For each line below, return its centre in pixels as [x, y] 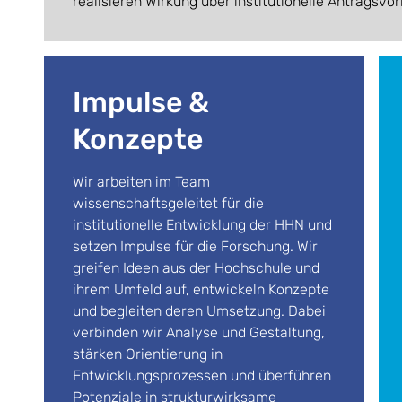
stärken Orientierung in [148, 354]
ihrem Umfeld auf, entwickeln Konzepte [201, 289]
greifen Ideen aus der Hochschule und [196, 268]
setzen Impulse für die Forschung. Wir [195, 246]
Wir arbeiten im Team [143, 182]
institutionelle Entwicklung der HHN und [202, 225]
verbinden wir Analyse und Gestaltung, [199, 332]
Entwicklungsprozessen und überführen [202, 376]
